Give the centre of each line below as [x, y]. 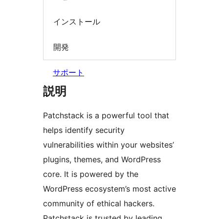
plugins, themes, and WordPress [102, 160]
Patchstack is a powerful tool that [106, 116]
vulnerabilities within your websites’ [109, 145]
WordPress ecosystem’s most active [109, 189]
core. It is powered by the [91, 174]
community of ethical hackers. [99, 204]
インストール [77, 22]
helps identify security [84, 130]
